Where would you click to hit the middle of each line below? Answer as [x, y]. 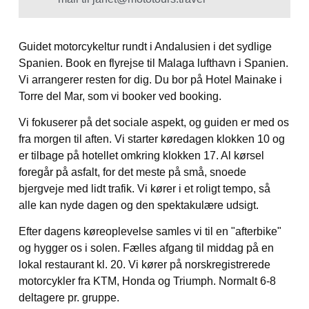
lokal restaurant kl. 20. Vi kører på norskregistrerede [144, 265]
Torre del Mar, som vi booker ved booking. [120, 96]
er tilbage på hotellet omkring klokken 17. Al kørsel [141, 156]
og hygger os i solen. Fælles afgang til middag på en [146, 248]
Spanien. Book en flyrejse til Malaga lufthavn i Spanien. [153, 63]
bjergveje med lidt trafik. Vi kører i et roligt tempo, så [144, 189]
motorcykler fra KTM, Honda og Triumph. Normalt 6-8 [147, 281]
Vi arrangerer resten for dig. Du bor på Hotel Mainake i [150, 79]
